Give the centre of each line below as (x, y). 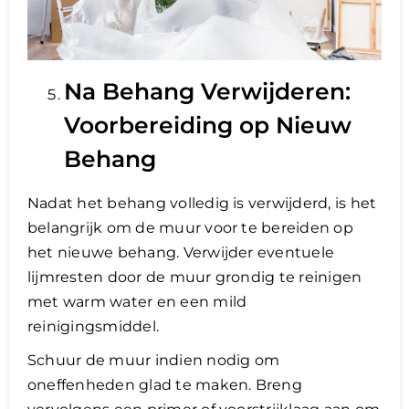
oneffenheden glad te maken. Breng (165, 385)
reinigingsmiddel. (94, 327)
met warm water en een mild (137, 302)
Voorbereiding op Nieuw (208, 126)
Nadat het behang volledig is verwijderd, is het (202, 204)
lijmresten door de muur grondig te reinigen (195, 278)
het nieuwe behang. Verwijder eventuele (181, 253)
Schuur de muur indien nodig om (154, 361)
